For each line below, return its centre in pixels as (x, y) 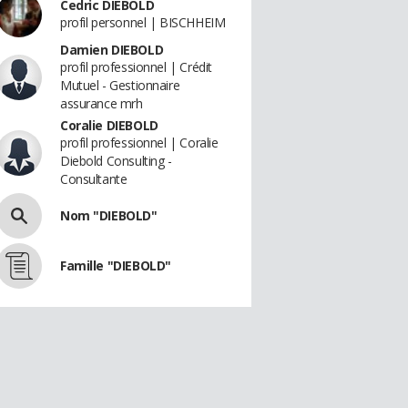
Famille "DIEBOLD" (116, 265)
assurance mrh (102, 103)
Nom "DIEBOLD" (109, 215)
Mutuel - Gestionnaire (120, 85)
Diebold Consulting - (116, 161)
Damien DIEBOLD (112, 50)
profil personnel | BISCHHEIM (143, 22)
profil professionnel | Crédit (136, 67)
